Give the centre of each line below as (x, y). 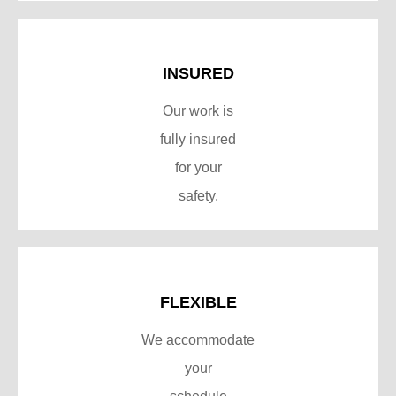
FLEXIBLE (198, 302)
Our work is (198, 110)
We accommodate (198, 339)
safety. (198, 195)
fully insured (198, 139)
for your (198, 167)
